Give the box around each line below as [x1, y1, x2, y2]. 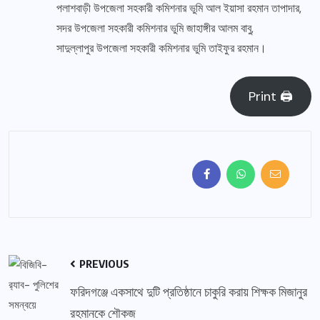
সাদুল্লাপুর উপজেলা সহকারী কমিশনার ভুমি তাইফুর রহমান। [56, 41, 266, 56]
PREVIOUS [77, 257, 130, 271]
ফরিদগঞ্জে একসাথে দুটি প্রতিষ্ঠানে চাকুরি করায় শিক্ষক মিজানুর [70, 283, 308, 300]
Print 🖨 [249, 88, 294, 106]
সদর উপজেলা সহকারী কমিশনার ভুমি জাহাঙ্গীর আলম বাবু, [56, 21, 254, 36]
